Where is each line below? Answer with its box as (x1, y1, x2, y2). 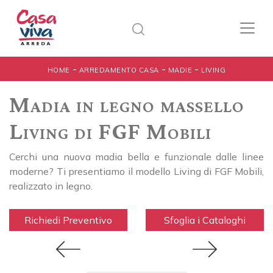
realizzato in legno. (9, 179, 93, 192)
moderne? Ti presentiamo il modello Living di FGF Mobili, (9, 165, 264, 177)
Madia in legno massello (9, 90, 244, 118)
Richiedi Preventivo (24, 213, 112, 226)
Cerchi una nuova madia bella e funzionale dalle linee (9, 150, 264, 163)
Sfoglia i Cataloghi (164, 213, 246, 226)
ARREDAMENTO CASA (79, 65, 159, 74)
